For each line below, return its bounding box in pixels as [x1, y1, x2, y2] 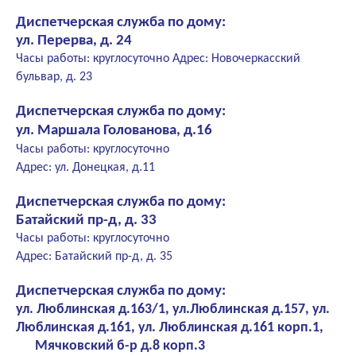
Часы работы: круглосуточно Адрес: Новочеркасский [16, 52, 300, 66]
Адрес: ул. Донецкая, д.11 [16, 161, 155, 175]
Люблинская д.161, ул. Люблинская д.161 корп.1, [16, 320, 339, 336]
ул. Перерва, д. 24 [16, 33, 132, 49]
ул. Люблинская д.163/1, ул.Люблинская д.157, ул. [16, 302, 330, 318]
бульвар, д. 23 [16, 71, 92, 84]
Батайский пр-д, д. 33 [16, 213, 157, 229]
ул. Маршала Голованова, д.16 [16, 123, 215, 139]
